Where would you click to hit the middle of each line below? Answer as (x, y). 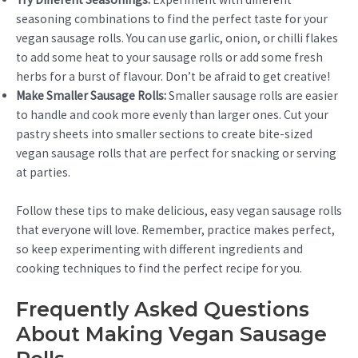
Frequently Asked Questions (163, 310)
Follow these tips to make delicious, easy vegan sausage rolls (179, 210)
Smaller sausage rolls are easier (252, 96)
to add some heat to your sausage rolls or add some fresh (169, 58)
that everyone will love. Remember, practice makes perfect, (175, 229)
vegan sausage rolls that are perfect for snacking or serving (176, 153)
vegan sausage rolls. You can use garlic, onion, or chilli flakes (177, 38)
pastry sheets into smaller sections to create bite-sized (164, 134)
